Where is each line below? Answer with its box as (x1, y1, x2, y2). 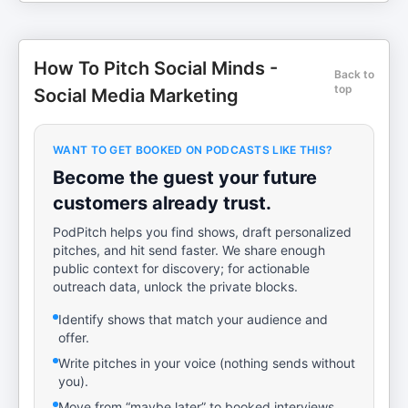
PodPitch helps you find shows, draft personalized (53, 224, 352, 240)
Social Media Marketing (34, 85, 239, 107)
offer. (58, 330, 89, 345)
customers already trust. (53, 192, 271, 214)
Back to (333, 67, 374, 81)
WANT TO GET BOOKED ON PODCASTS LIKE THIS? (53, 143, 333, 157)
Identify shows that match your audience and (58, 311, 328, 327)
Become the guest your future (53, 167, 317, 189)
